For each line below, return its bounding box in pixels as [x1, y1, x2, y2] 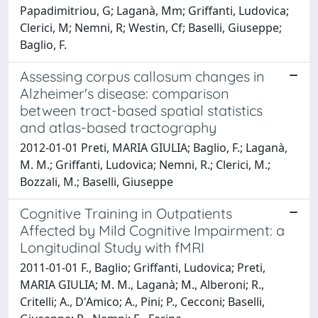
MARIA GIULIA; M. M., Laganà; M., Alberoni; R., [20, 276, 264, 292]
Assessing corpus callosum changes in [20, 67, 265, 85]
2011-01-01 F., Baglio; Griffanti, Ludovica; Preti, [20, 259, 265, 275]
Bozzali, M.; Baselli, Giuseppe [20, 173, 173, 190]
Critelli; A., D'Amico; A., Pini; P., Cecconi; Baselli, [20, 293, 265, 309]
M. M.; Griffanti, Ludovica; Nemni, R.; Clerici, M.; [20, 156, 270, 172]
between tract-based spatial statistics [20, 101, 263, 119]
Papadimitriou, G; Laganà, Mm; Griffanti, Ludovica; [20, 2, 289, 18]
